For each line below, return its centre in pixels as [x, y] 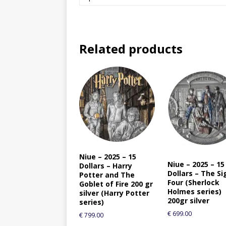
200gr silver [189, 200]
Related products [131, 48]
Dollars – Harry [106, 166]
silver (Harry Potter [114, 193]
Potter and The [107, 175]
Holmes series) [195, 191]
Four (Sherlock [194, 182]
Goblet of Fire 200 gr [116, 184]
